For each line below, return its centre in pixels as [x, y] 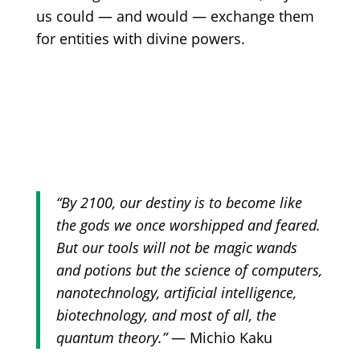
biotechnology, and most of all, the [166, 315]
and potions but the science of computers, [189, 270]
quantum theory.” [111, 337]
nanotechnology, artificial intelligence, [176, 292]
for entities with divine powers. [140, 38]
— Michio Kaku [219, 337]
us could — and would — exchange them [175, 16]
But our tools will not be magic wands [176, 247]
